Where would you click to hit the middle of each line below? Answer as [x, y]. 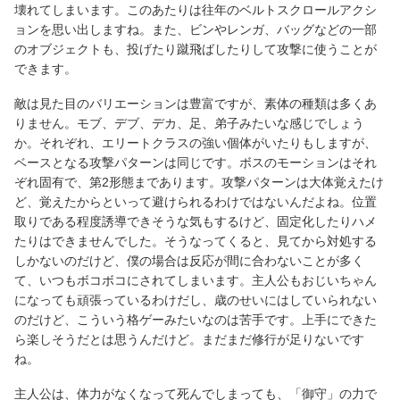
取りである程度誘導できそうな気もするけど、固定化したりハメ [196, 222]
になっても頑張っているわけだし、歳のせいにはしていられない [196, 300]
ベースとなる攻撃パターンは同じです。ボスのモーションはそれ [196, 163]
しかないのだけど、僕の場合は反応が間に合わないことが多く [189, 261]
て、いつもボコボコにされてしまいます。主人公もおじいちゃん [196, 281]
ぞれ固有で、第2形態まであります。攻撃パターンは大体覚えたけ [199, 183]
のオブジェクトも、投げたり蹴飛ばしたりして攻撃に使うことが [196, 50]
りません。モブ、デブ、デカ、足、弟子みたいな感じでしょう [189, 124]
